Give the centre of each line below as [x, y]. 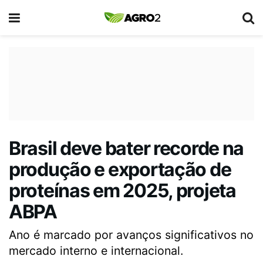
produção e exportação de [120, 169]
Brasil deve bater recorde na [127, 148]
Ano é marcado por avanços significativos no [131, 235]
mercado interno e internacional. [96, 250]
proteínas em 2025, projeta [122, 190]
